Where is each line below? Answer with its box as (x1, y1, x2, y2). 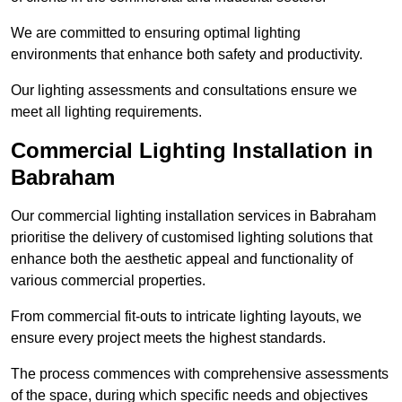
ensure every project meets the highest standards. (11, 330, 326, 346)
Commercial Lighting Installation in (11, 138, 373, 163)
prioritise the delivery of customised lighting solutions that (11, 230, 372, 246)
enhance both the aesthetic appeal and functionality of (11, 251, 353, 267)
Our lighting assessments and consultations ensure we (11, 83, 357, 99)
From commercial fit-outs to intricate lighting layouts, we (11, 309, 362, 325)
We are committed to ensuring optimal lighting (11, 25, 301, 41)
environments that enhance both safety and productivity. (11, 47, 363, 63)
